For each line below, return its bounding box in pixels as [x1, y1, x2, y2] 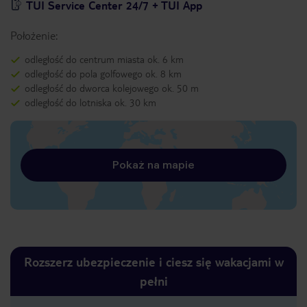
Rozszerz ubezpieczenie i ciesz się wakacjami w [23, 254, 284, 269]
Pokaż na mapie [112, 158, 195, 171]
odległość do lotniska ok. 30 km [25, 96, 156, 108]
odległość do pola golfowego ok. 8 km [25, 67, 182, 79]
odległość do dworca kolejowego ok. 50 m [25, 82, 199, 94]
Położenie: [10, 28, 58, 42]
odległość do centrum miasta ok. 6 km [25, 53, 184, 65]
